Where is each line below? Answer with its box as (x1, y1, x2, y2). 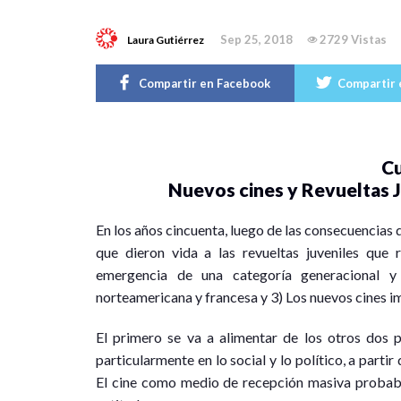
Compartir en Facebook (139, 76, 270, 91)
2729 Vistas (320, 32, 387, 47)
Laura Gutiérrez (127, 33, 204, 47)
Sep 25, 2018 (220, 32, 293, 47)
